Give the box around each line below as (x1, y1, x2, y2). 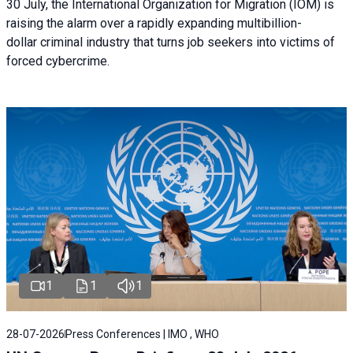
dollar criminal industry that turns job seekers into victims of (6, 34, 335, 50)
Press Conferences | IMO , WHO (65, 328, 219, 341)
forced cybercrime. (6, 53, 110, 69)
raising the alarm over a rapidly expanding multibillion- (6, 15, 302, 31)
